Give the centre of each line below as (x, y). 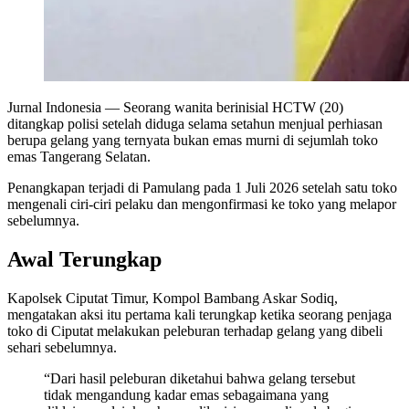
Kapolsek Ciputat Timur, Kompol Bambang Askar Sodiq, (173, 298)
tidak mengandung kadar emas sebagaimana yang (186, 394)
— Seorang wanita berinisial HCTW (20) (222, 107)
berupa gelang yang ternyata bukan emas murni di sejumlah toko (193, 140)
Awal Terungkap (84, 259)
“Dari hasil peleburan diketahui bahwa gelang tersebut (199, 378)
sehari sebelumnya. (62, 347)
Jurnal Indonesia (54, 107)
